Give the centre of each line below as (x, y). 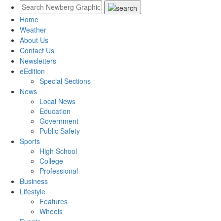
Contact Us (37, 50)
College (51, 161)
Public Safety (60, 131)
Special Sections (65, 81)
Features (54, 201)
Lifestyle (33, 191)
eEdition (32, 71)
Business (34, 181)
